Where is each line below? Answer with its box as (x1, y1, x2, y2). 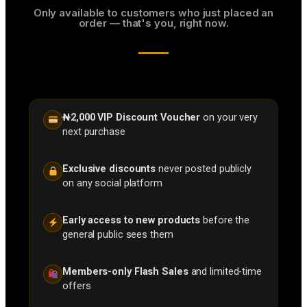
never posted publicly (156, 162, 251, 175)
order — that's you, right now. (78, 16, 229, 29)
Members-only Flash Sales (62, 265, 188, 278)
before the (200, 214, 250, 226)
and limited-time (188, 265, 262, 278)
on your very (200, 111, 258, 123)
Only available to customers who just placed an (33, 5, 274, 19)
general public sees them (62, 228, 173, 241)
